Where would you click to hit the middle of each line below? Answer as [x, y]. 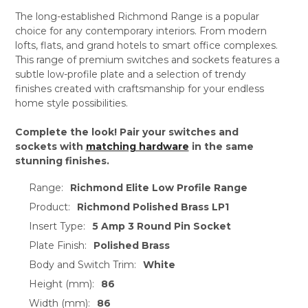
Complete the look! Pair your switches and [126, 132]
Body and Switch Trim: [82, 264]
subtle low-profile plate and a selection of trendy [130, 74]
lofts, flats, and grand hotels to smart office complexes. [146, 45]
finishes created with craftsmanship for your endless [139, 88]
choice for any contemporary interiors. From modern [141, 31]
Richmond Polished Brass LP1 [153, 207]
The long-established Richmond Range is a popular [137, 16]
